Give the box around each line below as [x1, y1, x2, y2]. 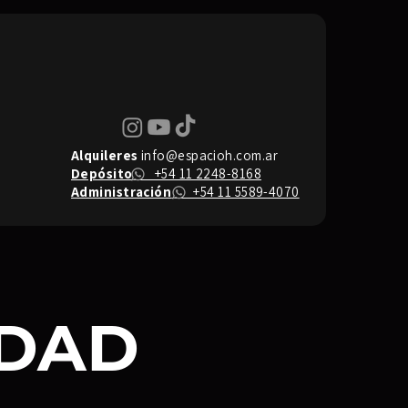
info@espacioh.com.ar [140, 147, 278, 164]
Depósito [71, 165, 133, 182]
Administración [71, 183, 172, 200]
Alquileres [71, 147, 138, 164]
